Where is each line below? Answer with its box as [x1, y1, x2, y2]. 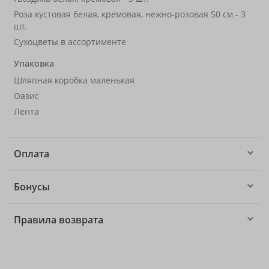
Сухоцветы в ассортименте [14, 36, 126, 47]
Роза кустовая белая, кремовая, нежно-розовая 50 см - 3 [14, 8, 246, 20]
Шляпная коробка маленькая [14, 74, 134, 86]
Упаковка [14, 58, 54, 69]
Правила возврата [14, 213, 103, 226]
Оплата [14, 147, 49, 160]
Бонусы [14, 180, 50, 193]
